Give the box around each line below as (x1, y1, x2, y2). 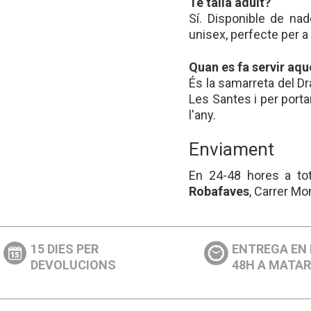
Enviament (189, 139, 274, 160)
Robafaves (189, 183, 249, 199)
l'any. (189, 108, 216, 123)
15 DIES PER (31, 241, 99, 256)
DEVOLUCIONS (31, 257, 117, 272)
